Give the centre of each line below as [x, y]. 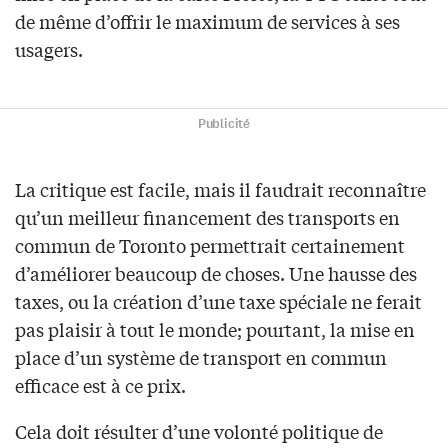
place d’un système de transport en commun [201, 357]
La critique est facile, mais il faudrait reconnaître [220, 189]
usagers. [49, 49]
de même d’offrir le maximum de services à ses [207, 21]
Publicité [224, 124]
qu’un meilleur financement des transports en [207, 217]
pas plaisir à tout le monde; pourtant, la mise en [215, 329]
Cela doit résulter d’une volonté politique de [199, 431]
